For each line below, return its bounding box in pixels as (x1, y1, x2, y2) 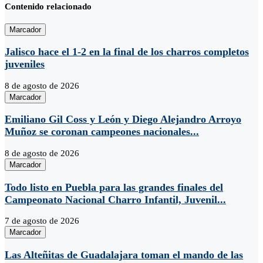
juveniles (5, 58, 45, 70)
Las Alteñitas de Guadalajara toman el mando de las (5, 248, 243, 261)
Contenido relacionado (5, 1, 92, 11)
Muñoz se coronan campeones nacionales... (5, 126, 199, 138)
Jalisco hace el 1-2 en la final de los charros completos (5, 46, 249, 58)
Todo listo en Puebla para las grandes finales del (5, 181, 223, 193)
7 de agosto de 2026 (5, 216, 79, 226)
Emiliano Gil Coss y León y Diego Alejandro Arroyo (5, 113, 241, 126)
